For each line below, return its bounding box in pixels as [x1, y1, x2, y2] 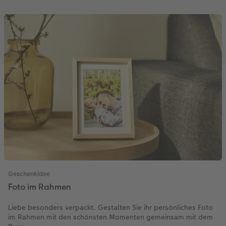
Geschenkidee [8, 169, 50, 179]
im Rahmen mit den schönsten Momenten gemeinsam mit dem [8, 211, 213, 222]
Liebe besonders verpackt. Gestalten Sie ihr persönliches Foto [8, 202, 213, 212]
